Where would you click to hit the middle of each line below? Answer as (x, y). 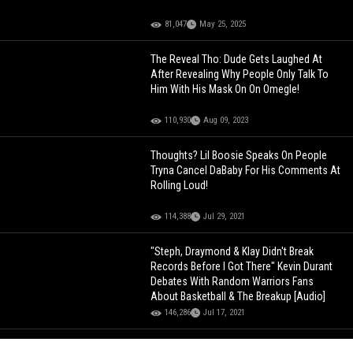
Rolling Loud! (180, 186)
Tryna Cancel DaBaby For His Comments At (246, 171)
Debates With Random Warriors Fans (232, 282)
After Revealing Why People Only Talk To (240, 74)
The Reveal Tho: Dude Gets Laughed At (237, 59)
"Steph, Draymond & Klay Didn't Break (232, 252)
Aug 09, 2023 (226, 121)
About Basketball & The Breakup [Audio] (238, 297)
